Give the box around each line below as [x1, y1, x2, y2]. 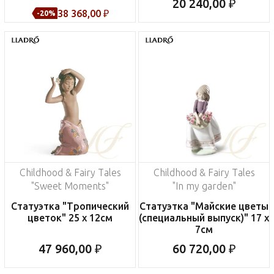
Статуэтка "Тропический [11, 201, 129, 212]
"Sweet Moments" [31, 180, 109, 192]
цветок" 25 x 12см [28, 212, 113, 224]
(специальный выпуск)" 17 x [139, 212, 269, 224]
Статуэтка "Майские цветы [139, 201, 268, 212]
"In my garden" [172, 180, 236, 192]
